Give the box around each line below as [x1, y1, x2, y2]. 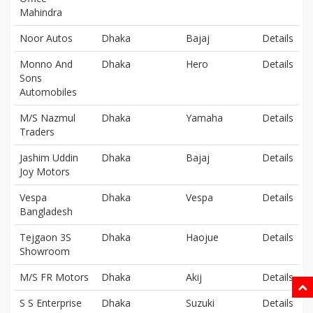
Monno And [20, 57, 73, 71]
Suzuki [186, 296, 214, 310]
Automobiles [20, 85, 77, 99]
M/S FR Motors [20, 270, 89, 284]
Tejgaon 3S [20, 230, 71, 244]
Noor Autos [20, 31, 73, 45]
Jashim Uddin [20, 150, 78, 164]
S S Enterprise [20, 296, 82, 310]
